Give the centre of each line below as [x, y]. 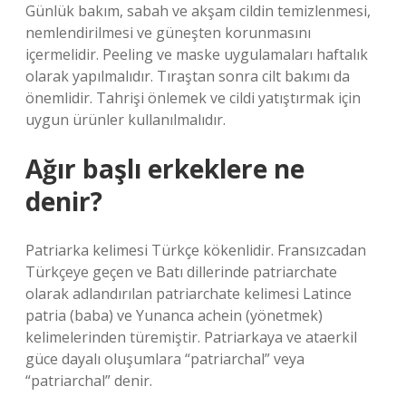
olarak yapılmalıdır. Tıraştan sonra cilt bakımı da [188, 76]
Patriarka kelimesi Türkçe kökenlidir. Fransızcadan [196, 250]
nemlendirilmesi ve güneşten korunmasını [168, 33]
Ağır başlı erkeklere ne [165, 169]
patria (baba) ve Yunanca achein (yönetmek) [174, 315]
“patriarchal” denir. [89, 381]
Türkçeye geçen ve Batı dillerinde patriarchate [181, 272]
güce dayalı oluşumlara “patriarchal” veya [165, 359]
